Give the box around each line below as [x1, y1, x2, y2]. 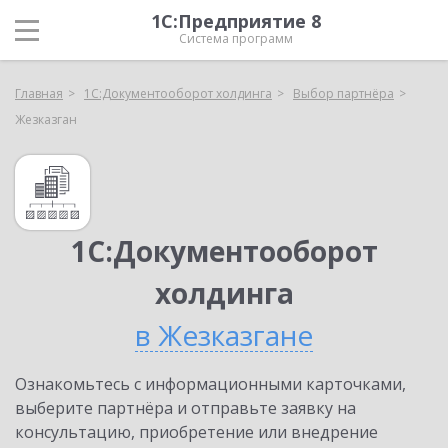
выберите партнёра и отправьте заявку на [15, 397, 356, 419]
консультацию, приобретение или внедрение [15, 421, 378, 443]
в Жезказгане [135, 316, 313, 354]
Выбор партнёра [293, 85, 394, 102]
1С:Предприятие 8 [151, 9, 321, 33]
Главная [15, 85, 63, 102]
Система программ [179, 30, 293, 47]
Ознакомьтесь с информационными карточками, [15, 373, 406, 395]
